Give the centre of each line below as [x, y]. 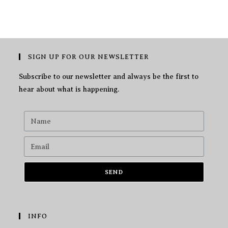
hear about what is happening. [69, 90]
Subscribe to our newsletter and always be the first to [109, 77]
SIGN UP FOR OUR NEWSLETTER [89, 57]
